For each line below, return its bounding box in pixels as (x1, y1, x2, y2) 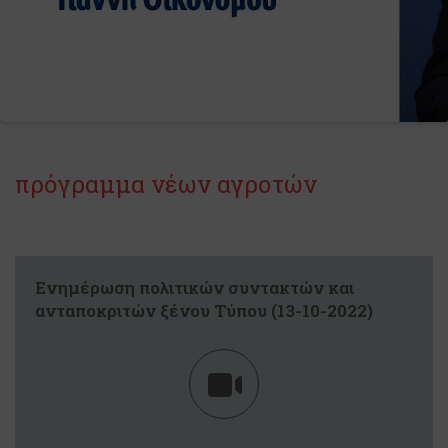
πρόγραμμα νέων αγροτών (15, 168, 317, 200)
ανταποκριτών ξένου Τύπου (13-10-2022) (35, 299, 373, 322)
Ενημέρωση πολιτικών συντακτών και (35, 276, 354, 299)
